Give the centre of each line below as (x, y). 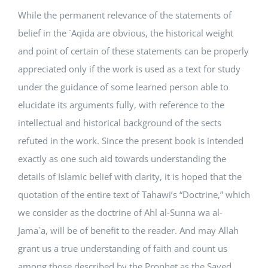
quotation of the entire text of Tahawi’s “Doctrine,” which (134, 194)
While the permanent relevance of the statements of (125, 15)
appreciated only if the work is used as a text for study (129, 69)
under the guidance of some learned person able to (123, 87)
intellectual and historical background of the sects (120, 123)
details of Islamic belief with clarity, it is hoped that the (130, 176)
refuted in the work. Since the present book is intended (131, 141)
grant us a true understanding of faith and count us (123, 248)
